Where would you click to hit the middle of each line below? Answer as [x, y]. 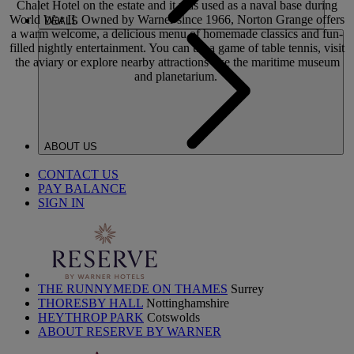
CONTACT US [78, 174]
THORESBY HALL [90, 303]
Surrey [247, 289]
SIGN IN [61, 203]
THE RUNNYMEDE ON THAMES [133, 289]
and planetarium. [177, 77]
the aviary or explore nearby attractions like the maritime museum [177, 62]
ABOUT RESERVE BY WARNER [130, 331]
